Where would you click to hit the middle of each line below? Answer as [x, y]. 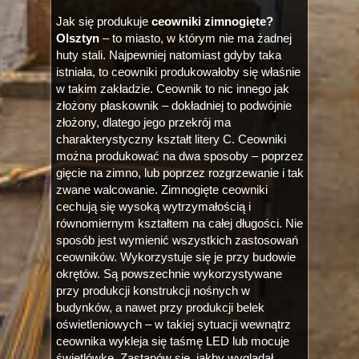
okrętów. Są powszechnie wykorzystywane [169, 274]
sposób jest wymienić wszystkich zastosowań [177, 240]
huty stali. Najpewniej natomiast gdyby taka [169, 55]
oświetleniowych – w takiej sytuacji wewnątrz [173, 324]
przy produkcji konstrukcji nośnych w [153, 290]
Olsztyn [78, 38]
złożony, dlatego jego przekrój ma [143, 122]
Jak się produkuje [104, 21]
